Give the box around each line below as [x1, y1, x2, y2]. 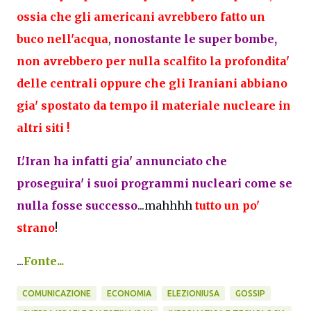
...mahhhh [137, 198, 195, 212]
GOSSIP [235, 288, 265, 298]
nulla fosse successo [17, 198, 137, 212]
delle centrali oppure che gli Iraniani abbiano [17, 76, 287, 90]
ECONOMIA [107, 288, 151, 298]
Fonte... [24, 253, 64, 268]
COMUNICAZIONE [22, 288, 91, 298]
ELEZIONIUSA [167, 288, 219, 298]
